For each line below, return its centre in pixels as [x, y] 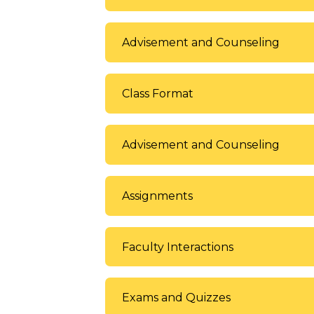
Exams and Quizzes [176, 298]
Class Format [158, 94]
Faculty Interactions [178, 247]
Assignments [157, 196]
